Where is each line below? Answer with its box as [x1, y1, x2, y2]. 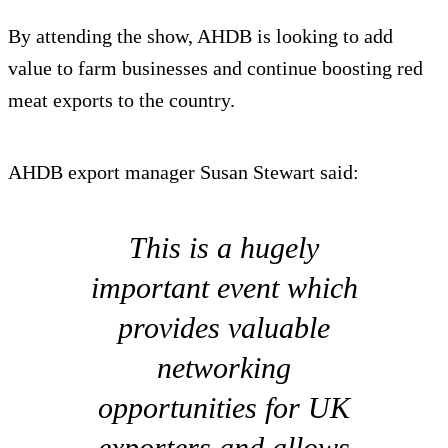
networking [157, 351, 291, 385]
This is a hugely [129, 231, 319, 265]
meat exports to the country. [8, 89, 235, 112]
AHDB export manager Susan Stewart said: [8, 161, 359, 184]
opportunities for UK [98, 391, 350, 425]
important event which [90, 271, 358, 305]
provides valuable [118, 311, 330, 345]
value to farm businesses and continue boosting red [8, 57, 423, 80]
